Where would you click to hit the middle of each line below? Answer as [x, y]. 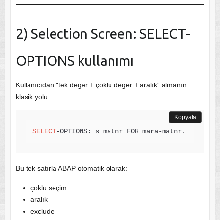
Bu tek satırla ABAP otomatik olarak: [71, 168]
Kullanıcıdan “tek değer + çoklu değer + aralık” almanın [101, 85]
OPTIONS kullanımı [74, 60]
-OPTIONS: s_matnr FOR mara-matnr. [121, 131]
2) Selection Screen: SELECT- [103, 33]
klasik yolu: [32, 96]
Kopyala [186, 117]
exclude [42, 211]
